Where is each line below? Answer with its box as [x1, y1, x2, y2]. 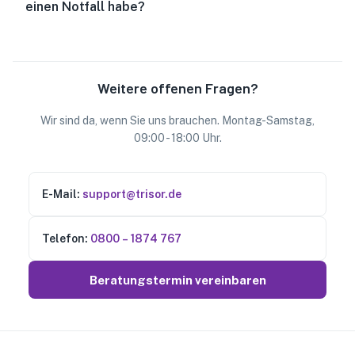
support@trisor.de [82, 188, 181, 200]
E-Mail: [42, 188, 80, 200]
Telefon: [42, 232, 88, 245]
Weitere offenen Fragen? [97, 79, 258, 97]
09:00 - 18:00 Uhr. [133, 132, 222, 144]
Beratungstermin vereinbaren [89, 273, 266, 287]
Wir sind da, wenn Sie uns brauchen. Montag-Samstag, [40, 114, 315, 127]
